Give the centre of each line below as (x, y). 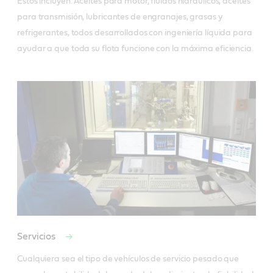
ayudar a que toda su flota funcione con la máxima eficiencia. (135, 49)
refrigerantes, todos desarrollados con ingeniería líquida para (135, 33)
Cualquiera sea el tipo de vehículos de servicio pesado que (128, 259)
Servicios (37, 236)
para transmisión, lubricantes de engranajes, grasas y (120, 17)
